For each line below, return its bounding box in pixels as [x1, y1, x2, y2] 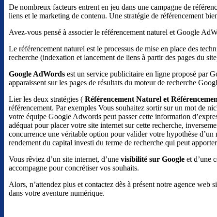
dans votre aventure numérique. [9, 188, 105, 197]
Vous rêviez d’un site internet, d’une [9, 155, 121, 163]
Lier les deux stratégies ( [9, 94, 85, 103]
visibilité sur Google [121, 155, 185, 163]
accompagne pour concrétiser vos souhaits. [9, 163, 139, 172]
